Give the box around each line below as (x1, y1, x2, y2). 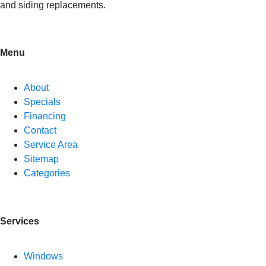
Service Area (24, 140, 78, 150)
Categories (24, 168, 70, 179)
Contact (24, 125, 56, 136)
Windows (24, 251, 63, 261)
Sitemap (24, 154, 59, 164)
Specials (24, 97, 61, 107)
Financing (24, 111, 66, 122)
